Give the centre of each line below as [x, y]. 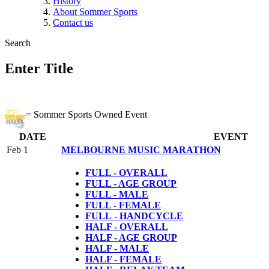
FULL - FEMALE [123, 205]
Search [18, 43]
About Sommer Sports [95, 12]
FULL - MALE [117, 194]
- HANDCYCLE [147, 216]
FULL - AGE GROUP [131, 183]
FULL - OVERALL [126, 172]
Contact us [73, 23]
